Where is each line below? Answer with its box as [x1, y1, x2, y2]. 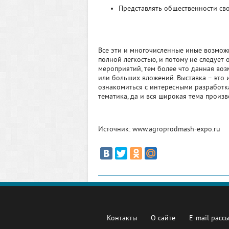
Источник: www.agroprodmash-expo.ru [98, 125, 220, 134]
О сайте [151, 214, 175, 223]
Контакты [107, 214, 137, 223]
